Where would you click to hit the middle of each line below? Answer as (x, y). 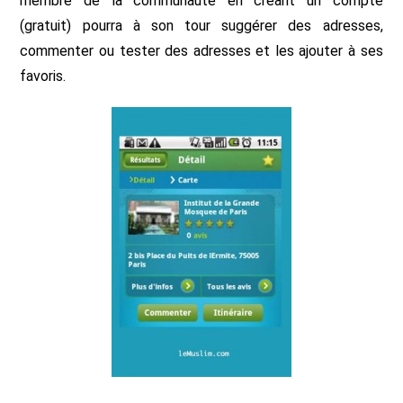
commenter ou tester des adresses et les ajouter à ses (201, 51)
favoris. (43, 76)
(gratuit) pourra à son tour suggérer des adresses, (201, 26)
